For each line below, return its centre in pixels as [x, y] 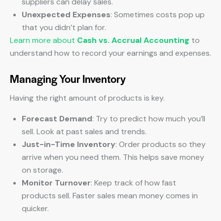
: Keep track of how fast [133, 183]
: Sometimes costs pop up [158, 15]
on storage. [42, 170]
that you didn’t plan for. [64, 27]
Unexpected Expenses [66, 15]
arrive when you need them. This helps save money [113, 157]
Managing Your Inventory [68, 78]
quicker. [35, 208]
